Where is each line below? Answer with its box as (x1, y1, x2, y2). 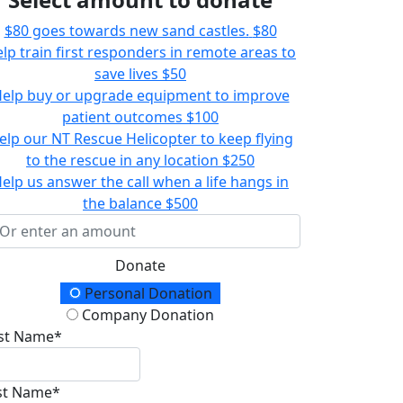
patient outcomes (62, 107, 183, 128)
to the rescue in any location (26, 150, 219, 171)
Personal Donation (80, 283, 212, 304)
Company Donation (78, 305, 214, 326)
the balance (83, 193, 162, 214)
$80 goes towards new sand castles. (4, 21, 249, 41)
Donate (115, 255, 166, 276)
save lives (94, 64, 158, 85)
